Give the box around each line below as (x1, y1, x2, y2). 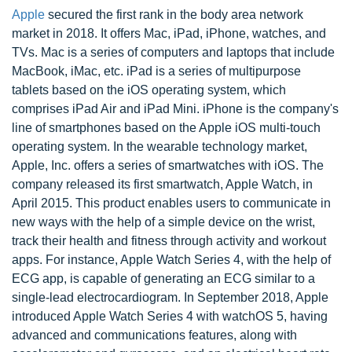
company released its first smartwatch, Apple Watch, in (12, 178, 313, 191)
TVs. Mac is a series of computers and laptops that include (12, 46, 335, 59)
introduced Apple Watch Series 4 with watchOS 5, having (12, 310, 328, 323)
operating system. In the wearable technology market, (12, 140, 307, 153)
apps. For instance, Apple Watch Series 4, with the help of (12, 253, 331, 266)
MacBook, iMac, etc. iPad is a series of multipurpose (12, 64, 301, 78)
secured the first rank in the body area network (45, 8, 303, 21)
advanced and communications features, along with (12, 328, 297, 342)
